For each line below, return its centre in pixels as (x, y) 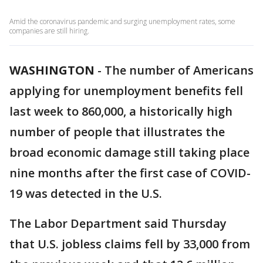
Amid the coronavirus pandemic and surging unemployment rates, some (122, 21)
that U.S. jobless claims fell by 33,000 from (130, 244)
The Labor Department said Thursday (118, 223)
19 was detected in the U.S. (86, 193)
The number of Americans (179, 70)
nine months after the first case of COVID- (130, 173)
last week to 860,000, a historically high (121, 111)
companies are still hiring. (49, 31)
